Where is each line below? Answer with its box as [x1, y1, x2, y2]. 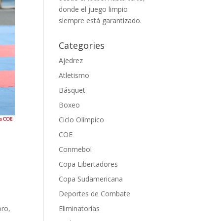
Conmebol [59, 145, 92, 154]
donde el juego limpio [59, 4, 128, 14]
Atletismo [59, 71, 90, 80]
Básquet [59, 85, 86, 95]
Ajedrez [59, 56, 83, 65]
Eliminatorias [59, 204, 100, 213]
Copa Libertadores [59, 159, 118, 169]
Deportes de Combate [59, 189, 131, 198]
